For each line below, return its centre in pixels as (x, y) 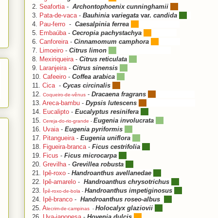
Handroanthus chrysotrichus (127, 182)
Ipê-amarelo (59, 182)
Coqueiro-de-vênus (64, 94)
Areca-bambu (61, 103)
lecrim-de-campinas (69, 208)
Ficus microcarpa (91, 155)
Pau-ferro (53, 24)
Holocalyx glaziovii (125, 208)
